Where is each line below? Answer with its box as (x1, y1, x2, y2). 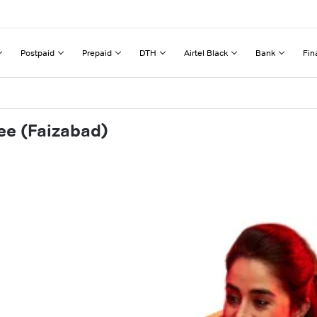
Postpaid (21, 47, 54, 58)
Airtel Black (184, 47, 228, 58)
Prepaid (82, 47, 112, 58)
